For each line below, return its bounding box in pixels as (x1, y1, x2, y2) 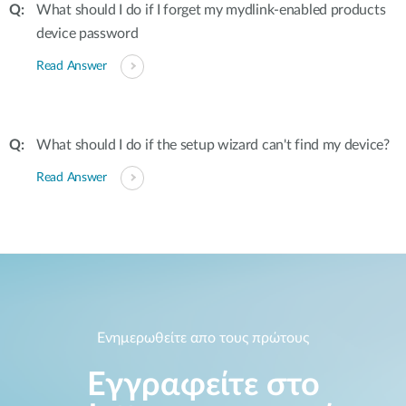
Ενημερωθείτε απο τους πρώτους (97, 331, 309, 346)
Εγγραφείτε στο (86, 369, 320, 402)
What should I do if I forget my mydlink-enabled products (36, 3, 386, 17)
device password (36, 26, 139, 41)
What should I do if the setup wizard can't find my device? (36, 138, 390, 152)
